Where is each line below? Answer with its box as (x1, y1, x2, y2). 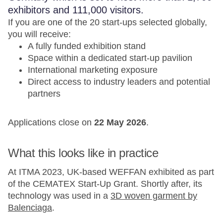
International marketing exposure (28, 65, 158, 75)
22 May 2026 (94, 117, 146, 127)
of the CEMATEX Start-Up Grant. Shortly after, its (8, 179, 202, 189)
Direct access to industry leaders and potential (28, 77, 210, 87)
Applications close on (8, 117, 94, 127)
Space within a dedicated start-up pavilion (28, 53, 192, 63)
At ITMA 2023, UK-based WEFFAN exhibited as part (8, 167, 214, 177)
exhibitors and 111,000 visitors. (8, 4, 144, 15)
